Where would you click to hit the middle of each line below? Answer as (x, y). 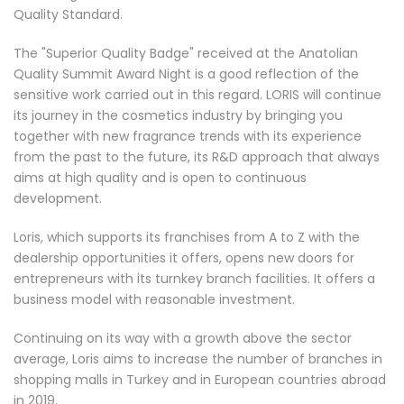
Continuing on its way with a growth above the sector (183, 338)
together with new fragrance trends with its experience (188, 136)
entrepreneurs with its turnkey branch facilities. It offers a (194, 279)
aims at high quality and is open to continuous (160, 178)
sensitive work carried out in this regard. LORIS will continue (197, 95)
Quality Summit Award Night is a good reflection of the (186, 74)
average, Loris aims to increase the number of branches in (198, 359)
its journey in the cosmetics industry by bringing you (178, 115)
